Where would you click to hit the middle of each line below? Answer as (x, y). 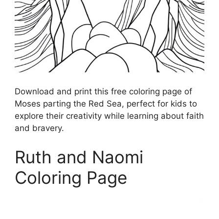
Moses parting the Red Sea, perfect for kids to (106, 103)
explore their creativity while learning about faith (109, 116)
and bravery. (39, 128)
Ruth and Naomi (79, 157)
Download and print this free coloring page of (103, 91)
